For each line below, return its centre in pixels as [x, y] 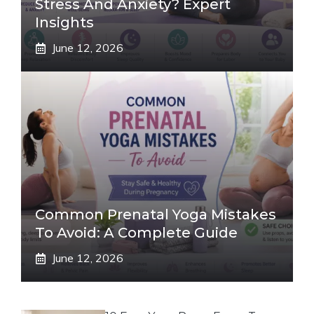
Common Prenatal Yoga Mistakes [156, 214]
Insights [64, 22]
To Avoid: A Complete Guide [136, 233]
